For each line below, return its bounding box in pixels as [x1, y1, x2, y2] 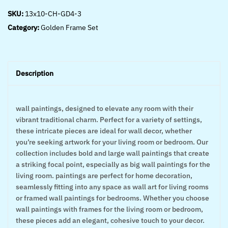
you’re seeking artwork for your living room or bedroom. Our [16, 137, 208, 147]
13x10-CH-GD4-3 [25, 9, 81, 18]
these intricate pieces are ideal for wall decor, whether [16, 126, 192, 135]
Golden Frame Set [41, 23, 98, 32]
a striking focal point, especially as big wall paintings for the [16, 160, 210, 169]
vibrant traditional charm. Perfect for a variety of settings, [16, 115, 202, 124]
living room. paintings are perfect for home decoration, [16, 171, 192, 180]
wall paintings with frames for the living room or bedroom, [16, 205, 203, 214]
